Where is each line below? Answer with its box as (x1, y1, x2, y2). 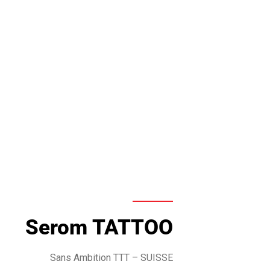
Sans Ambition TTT (49, 251, 130, 263)
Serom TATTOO (25, 215, 173, 240)
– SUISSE (129, 251, 173, 263)
